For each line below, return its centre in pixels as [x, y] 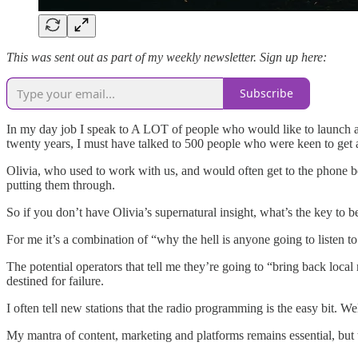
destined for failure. [55, 280]
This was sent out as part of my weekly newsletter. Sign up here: [167, 57]
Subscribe [267, 93]
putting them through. [61, 185]
